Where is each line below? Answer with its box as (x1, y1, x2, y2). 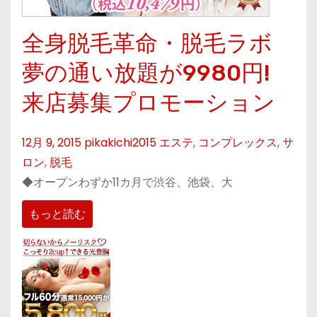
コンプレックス (198, 134, 277, 151)
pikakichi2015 (84, 134, 156, 151)
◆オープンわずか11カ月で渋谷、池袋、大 (22, 174, 233, 191)
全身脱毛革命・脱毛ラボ (22, 30, 272, 57)
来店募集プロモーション (22, 89, 275, 117)
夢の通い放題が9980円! (22, 59, 270, 87)
